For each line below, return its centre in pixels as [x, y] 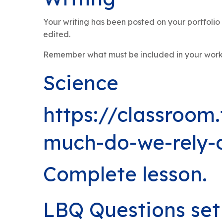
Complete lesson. [125, 174]
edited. [57, 34]
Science [81, 83]
